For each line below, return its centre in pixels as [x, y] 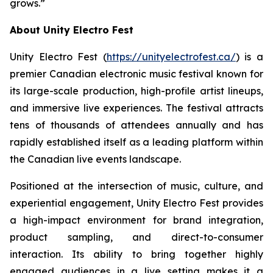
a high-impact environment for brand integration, [136, 220]
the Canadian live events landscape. [95, 159]
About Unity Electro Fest [72, 30]
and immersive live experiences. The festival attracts [136, 108]
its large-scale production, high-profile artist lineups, [136, 91]
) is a [250, 57]
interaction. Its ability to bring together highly [136, 254]
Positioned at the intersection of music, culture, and [136, 186]
